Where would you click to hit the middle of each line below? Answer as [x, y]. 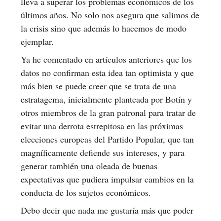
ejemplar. [37, 41]
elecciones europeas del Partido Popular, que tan [107, 139]
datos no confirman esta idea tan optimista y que [107, 72]
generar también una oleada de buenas [89, 166]
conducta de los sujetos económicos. [86, 192]
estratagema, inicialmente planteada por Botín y [106, 99]
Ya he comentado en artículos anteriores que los [106, 59]
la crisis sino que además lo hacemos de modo [104, 28]
